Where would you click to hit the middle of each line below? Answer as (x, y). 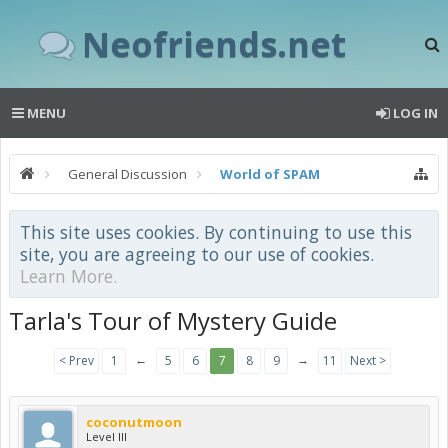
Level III (106, 436)
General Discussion (127, 174)
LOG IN (415, 113)
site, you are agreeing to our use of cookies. (197, 254)
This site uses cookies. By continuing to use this (216, 232)
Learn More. (68, 276)
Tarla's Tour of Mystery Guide (173, 320)
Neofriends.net (214, 43)
